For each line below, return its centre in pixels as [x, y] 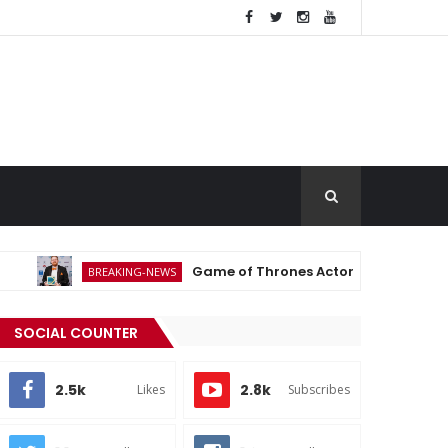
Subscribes [319, 389]
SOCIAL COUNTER [76, 333]
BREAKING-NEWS [84, 271]
